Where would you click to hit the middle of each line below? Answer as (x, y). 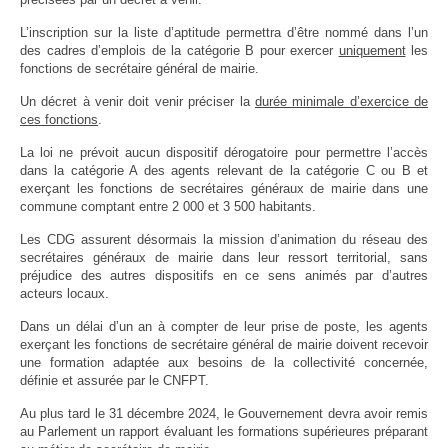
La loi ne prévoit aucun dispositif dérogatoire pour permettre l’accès (224, 152)
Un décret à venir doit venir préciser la (137, 101)
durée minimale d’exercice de (341, 101)
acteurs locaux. (64, 293)
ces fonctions (59, 119)
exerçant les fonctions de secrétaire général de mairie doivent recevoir (224, 344)
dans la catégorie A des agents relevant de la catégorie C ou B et (224, 170)
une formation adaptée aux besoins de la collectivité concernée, (224, 362)
